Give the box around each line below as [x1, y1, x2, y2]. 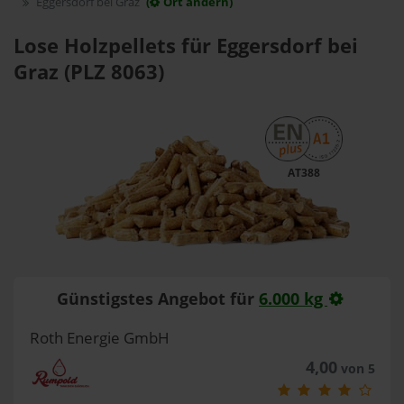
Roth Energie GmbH [29, 327, 170, 348]
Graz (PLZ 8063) [14, 58, 164, 86]
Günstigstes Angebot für [57, 287, 260, 309]
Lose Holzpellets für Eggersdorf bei [14, 32, 358, 60]
